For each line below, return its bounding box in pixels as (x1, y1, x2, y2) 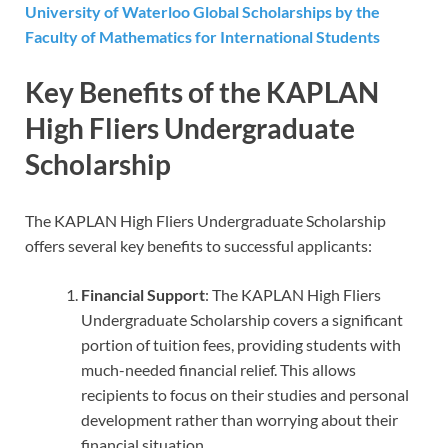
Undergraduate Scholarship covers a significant (81, 309, 403, 329)
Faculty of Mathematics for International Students (25, 27, 380, 47)
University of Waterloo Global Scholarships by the (25, 2, 380, 22)
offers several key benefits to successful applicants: (25, 235, 372, 255)
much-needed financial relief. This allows (81, 359, 356, 379)
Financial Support (81, 284, 205, 304)
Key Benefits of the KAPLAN (25, 75, 379, 110)
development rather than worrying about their (81, 409, 398, 429)
